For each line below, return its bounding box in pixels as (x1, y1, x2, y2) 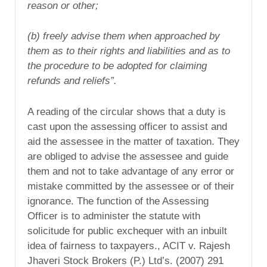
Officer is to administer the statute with (27, 210, 200, 222)
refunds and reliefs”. (27, 75, 117, 87)
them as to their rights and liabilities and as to (27, 45, 230, 57)
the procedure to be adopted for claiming (27, 60, 207, 72)
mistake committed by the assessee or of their (27, 181, 234, 193)
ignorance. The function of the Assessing (27, 195, 209, 207)
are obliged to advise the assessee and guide (27, 151, 228, 163)
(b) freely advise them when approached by (27, 30, 220, 42)
